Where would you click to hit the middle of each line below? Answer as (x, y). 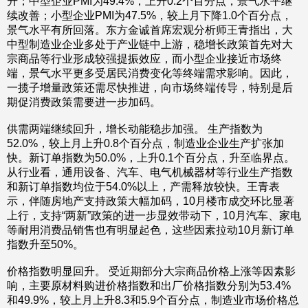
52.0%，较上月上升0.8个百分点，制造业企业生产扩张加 (145, 143)
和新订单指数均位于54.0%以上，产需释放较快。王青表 (143, 187)
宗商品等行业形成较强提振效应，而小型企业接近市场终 (144, 59)
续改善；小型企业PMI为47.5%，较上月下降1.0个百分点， (150, 15)
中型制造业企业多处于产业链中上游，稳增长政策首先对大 (150, 44)
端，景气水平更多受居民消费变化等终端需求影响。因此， (150, 73)
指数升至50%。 (45, 244)
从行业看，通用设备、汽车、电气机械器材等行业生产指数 (150, 172)
